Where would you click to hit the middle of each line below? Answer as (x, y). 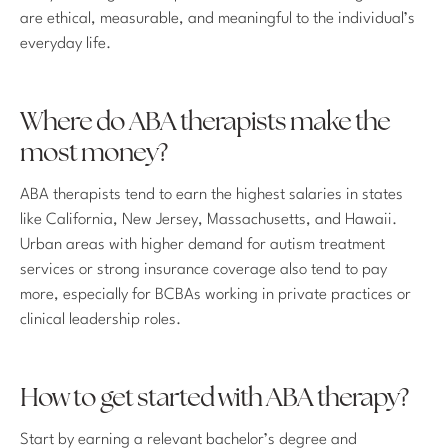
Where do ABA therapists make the (205, 124)
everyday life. (65, 44)
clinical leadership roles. (100, 319)
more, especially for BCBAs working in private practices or (215, 294)
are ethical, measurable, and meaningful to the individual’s (217, 19)
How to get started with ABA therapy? (214, 399)
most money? (93, 155)
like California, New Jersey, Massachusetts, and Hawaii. (208, 219)
